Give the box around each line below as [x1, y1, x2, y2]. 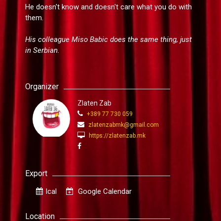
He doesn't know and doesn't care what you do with [25, 2, 192, 11]
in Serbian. [25, 46, 60, 55]
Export [25, 168, 47, 178]
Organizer [25, 81, 59, 91]
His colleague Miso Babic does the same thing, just [25, 35, 192, 44]
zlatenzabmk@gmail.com [88, 121, 159, 128]
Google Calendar [75, 186, 132, 196]
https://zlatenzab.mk [87, 132, 146, 139]
